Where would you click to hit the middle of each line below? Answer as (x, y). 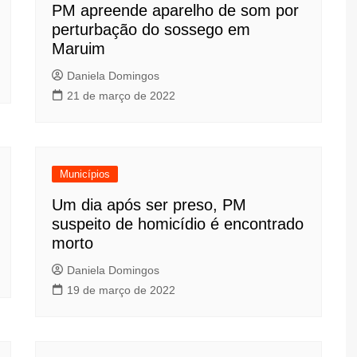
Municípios (85, 174)
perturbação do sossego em (151, 29)
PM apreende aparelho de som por (175, 10)
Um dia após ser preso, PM (149, 205)
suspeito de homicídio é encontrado (178, 224)
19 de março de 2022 (121, 290)
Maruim (78, 49)
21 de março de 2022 (121, 96)
